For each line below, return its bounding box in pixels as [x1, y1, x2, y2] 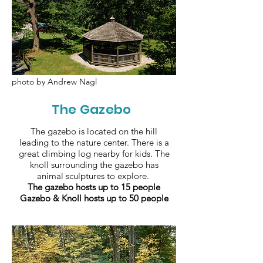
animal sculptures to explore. [36, 170, 151, 181]
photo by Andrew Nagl [12, 76, 97, 87]
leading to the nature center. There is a [19, 137, 169, 148]
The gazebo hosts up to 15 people [28, 181, 160, 193]
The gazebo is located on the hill [31, 126, 157, 137]
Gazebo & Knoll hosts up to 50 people [19, 193, 168, 204]
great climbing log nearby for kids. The [18, 148, 170, 159]
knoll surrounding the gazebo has [29, 159, 159, 170]
